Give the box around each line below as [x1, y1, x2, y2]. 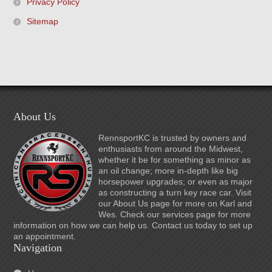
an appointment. [13, 231, 76, 241]
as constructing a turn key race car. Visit [98, 188, 252, 197]
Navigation [13, 242, 63, 254]
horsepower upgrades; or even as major [98, 177, 253, 186]
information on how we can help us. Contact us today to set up [13, 220, 253, 230]
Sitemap [27, 16, 59, 26]
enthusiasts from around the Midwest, [98, 144, 243, 154]
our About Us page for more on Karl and [98, 199, 253, 208]
